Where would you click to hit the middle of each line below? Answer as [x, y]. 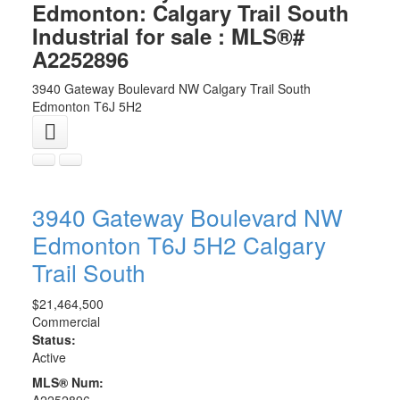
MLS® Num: [67, 382]
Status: [54, 339]
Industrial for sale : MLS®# [168, 35]
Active [49, 357]
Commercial [66, 321]
